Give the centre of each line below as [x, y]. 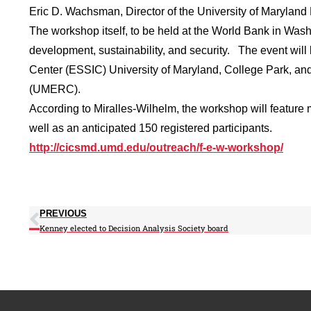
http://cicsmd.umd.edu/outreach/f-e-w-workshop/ [156, 147]
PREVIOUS [63, 213]
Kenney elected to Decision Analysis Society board [134, 228]
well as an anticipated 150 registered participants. [151, 128]
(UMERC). [55, 89]
